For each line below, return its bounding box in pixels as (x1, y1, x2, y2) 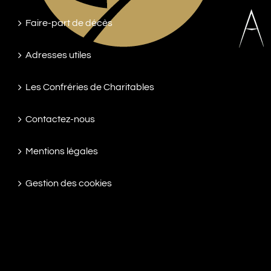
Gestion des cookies (25, 178, 112, 188)
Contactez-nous (25, 114, 95, 124)
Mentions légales (25, 146, 98, 156)
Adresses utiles (25, 50, 91, 60)
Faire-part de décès (25, 18, 113, 28)
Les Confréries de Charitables (25, 82, 154, 92)
